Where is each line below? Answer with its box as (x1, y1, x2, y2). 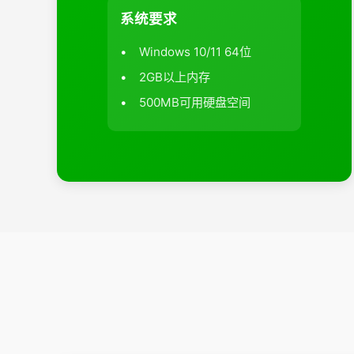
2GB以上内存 (139, 69, 210, 85)
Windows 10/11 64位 (139, 43, 251, 59)
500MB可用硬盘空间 (139, 94, 250, 110)
